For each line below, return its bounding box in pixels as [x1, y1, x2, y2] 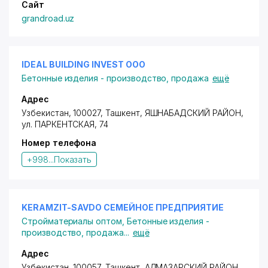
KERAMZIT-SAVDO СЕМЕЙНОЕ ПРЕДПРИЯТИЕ [22, 202, 224, 212]
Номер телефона [22, 138, 97, 148]
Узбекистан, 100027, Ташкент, [22, 108, 145, 118]
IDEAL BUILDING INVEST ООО [22, 59, 145, 69]
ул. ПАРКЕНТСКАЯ [22, 119, 95, 129]
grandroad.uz [22, 13, 75, 23]
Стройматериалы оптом [22, 216, 122, 226]
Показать [53, 154, 92, 165]
